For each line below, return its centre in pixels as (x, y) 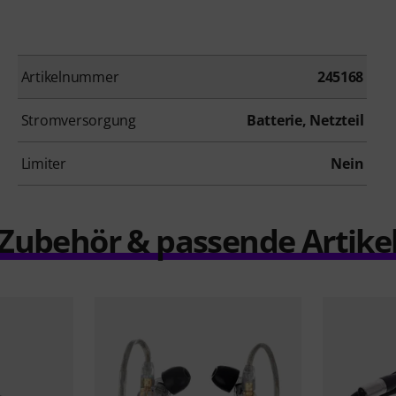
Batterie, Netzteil (305, 121)
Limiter (43, 164)
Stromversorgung (78, 121)
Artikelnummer (70, 77)
